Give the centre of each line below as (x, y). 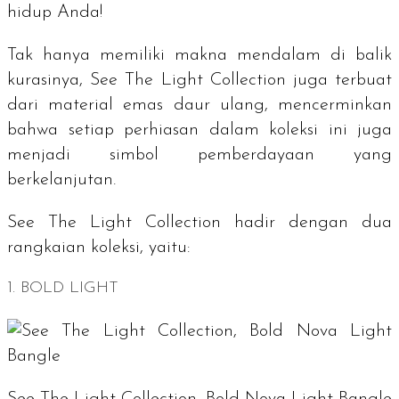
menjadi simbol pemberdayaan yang (199, 155)
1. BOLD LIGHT (63, 288)
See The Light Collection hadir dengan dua (199, 222)
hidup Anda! (55, 12)
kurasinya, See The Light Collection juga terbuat (199, 80)
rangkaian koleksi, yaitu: (99, 247)
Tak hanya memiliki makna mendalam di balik (199, 55)
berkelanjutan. (61, 179)
